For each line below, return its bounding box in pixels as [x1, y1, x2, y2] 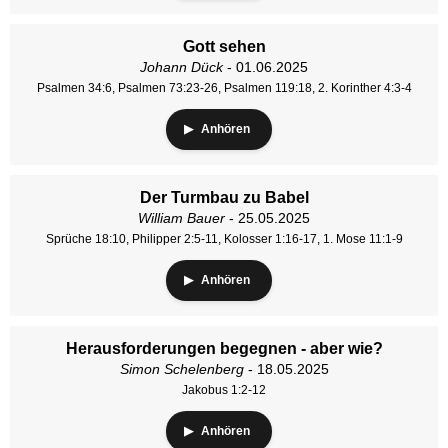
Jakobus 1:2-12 [182, 383, 266, 397]
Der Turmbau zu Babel [139, 189, 309, 206]
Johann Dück [140, 59, 223, 75]
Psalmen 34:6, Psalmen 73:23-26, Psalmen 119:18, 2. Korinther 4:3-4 [36, 81, 412, 95]
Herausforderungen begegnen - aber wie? [65, 340, 383, 357]
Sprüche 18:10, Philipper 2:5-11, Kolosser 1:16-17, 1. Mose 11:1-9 [45, 232, 403, 246]
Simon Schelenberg [119, 361, 244, 377]
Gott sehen [182, 38, 266, 55]
